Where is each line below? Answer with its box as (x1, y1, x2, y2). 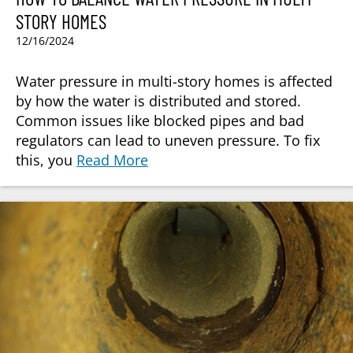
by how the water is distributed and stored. (16, 91, 301, 111)
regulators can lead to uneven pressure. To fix (16, 131, 320, 150)
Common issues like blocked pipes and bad (16, 111, 304, 131)
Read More (76, 150, 148, 170)
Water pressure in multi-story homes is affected (16, 72, 333, 91)
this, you (16, 150, 76, 170)
